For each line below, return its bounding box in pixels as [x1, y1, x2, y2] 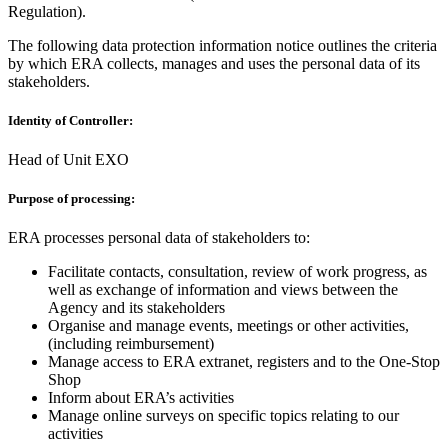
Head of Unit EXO [8, 150, 129, 168]
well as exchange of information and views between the [48, 281, 398, 299]
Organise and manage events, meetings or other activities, [48, 317, 409, 335]
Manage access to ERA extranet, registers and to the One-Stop [48, 353, 440, 371]
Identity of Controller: [8, 112, 133, 128]
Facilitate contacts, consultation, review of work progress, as [48, 263, 427, 281]
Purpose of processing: [8, 191, 135, 207]
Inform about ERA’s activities [48, 389, 234, 407]
